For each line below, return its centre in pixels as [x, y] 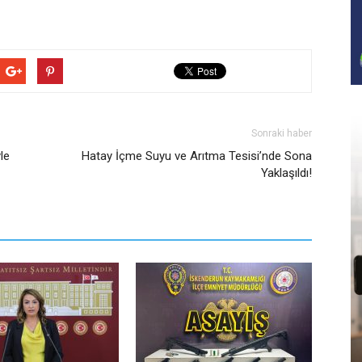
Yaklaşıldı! [286, 173]
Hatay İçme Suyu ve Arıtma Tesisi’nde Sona [197, 156]
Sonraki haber [282, 134]
